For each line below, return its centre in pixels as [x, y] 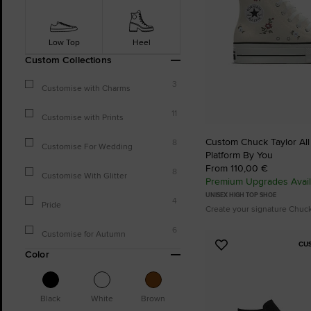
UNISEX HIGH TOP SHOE [241, 195]
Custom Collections [68, 60]
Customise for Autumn [84, 234]
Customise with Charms [86, 88]
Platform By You [239, 155]
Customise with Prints [83, 117]
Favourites [249, 278]
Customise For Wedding [87, 146]
